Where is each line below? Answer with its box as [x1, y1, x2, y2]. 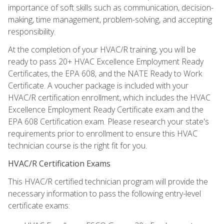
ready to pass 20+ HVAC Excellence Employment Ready [8, 55, 203, 67]
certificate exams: [8, 199, 70, 211]
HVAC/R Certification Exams [8, 157, 110, 169]
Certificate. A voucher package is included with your [8, 79, 188, 91]
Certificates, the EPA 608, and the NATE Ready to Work [8, 67, 202, 79]
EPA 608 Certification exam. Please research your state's [8, 115, 209, 127]
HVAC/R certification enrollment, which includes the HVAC [8, 91, 210, 103]
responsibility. [8, 25, 55, 37]
